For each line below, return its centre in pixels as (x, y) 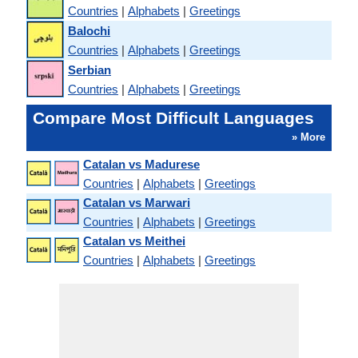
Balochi (89, 30)
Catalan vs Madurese (141, 164)
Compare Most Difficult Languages (173, 118)
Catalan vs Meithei (134, 241)
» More (308, 137)
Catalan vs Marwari (137, 203)
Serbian (89, 70)
